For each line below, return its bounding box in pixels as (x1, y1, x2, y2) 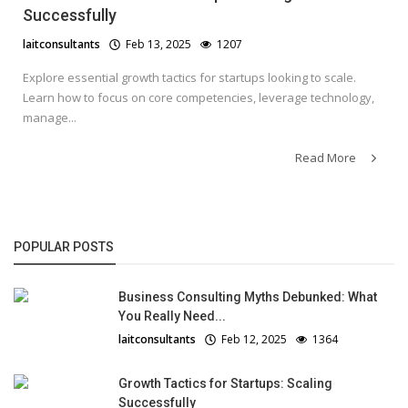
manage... (23, 109, 76, 127)
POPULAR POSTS (14, 240, 114, 255)
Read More (295, 149, 359, 167)
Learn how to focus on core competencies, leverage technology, (23, 89, 374, 107)
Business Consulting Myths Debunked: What (118, 290, 377, 305)
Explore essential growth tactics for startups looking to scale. (23, 69, 356, 87)
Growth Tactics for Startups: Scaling (118, 376, 332, 392)
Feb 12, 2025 (216, 331, 287, 348)
